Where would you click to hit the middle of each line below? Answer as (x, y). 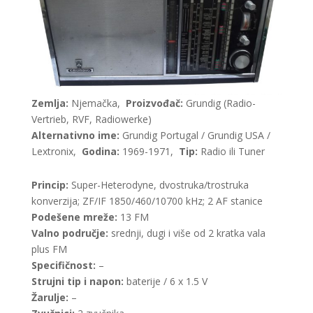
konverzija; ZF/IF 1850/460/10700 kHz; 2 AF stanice (147, 201)
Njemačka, (97, 103)
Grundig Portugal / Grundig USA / (196, 136)
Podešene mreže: (74, 217)
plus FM (49, 249)
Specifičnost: (63, 265)
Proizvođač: (154, 103)
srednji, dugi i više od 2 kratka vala (187, 233)
